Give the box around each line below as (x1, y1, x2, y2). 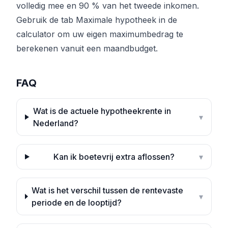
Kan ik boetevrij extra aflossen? (53, 152, 175, 162)
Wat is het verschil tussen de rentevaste (32, 185, 184, 196)
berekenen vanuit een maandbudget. (16, 43, 158, 54)
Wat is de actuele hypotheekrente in (33, 106, 171, 117)
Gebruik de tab (16, 15, 76, 25)
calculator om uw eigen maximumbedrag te (16, 29, 183, 40)
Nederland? (33, 118, 78, 129)
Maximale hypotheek (76, 15, 156, 25)
